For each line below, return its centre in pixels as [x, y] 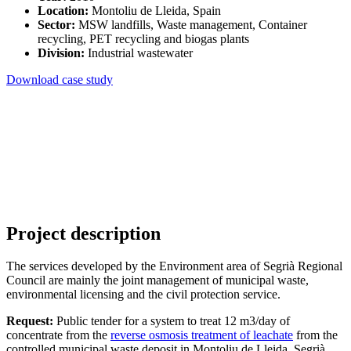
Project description [83, 233]
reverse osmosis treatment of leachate [202, 335]
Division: [61, 52]
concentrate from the [58, 335]
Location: [63, 10]
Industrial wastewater [139, 52]
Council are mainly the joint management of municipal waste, [157, 280]
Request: [30, 321]
